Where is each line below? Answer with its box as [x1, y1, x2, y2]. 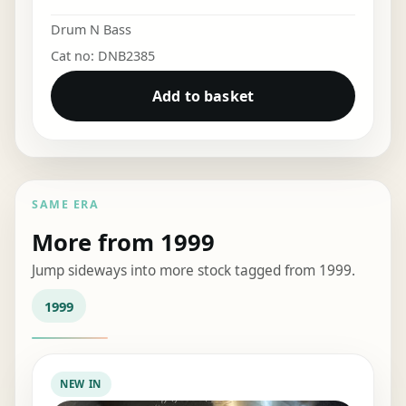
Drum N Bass [50, 21, 131, 39]
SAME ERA [32, 197, 100, 213]
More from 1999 [32, 226, 216, 258]
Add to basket [151, 86, 255, 107]
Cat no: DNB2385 [50, 47, 155, 65]
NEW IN [59, 377, 102, 391]
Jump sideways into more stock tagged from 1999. [32, 260, 356, 280]
